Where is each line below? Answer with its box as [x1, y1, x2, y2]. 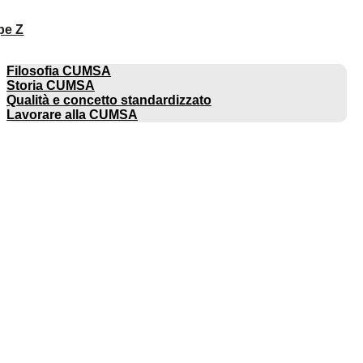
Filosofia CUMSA [6, 64, 111, 78]
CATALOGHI [6, 123, 70, 136]
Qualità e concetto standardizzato [6, 93, 211, 107]
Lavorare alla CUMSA [6, 108, 138, 122]
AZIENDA [6, 50, 55, 63]
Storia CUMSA [6, 79, 95, 92]
